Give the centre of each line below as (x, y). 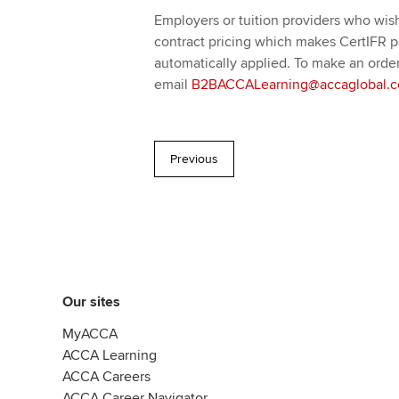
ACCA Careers (106, 376)
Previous (194, 159)
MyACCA (90, 334)
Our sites (91, 301)
